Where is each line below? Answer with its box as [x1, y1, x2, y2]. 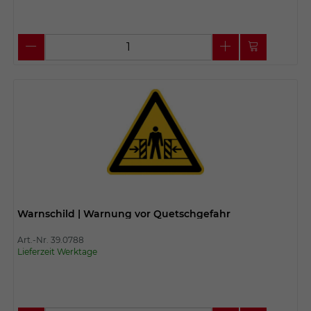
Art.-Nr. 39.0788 [17, 234, 84, 245]
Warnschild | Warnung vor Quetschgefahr [17, 207, 230, 220]
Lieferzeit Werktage [17, 246, 97, 257]
